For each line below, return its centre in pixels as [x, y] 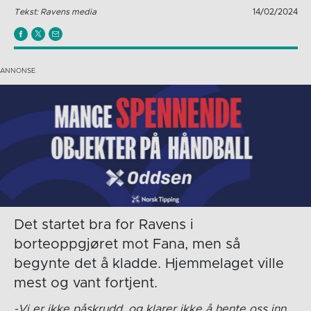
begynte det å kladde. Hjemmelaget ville [149, 263]
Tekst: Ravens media [55, 11]
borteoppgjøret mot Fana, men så [127, 244]
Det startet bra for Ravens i [103, 225]
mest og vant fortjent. [85, 283]
